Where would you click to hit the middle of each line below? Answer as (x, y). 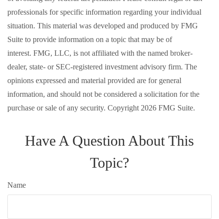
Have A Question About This (109, 141)
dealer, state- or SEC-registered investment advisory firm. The (102, 67)
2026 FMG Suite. (168, 108)
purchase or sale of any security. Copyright (74, 108)
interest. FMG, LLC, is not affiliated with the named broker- (100, 53)
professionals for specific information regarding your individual (104, 12)
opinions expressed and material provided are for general (94, 80)
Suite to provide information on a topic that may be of (90, 39)
